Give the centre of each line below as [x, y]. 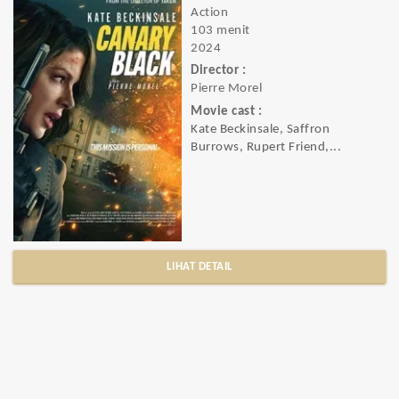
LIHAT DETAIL [199, 267]
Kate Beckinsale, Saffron [260, 129]
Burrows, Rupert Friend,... [266, 147]
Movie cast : [226, 111]
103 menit [220, 31]
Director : [218, 71]
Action [209, 13]
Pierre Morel [226, 89]
